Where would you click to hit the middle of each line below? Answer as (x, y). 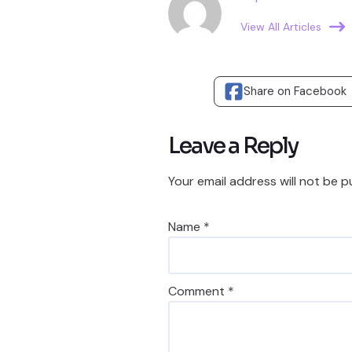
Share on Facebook (295, 91)
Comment (198, 291)
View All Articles (281, 27)
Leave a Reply (233, 146)
